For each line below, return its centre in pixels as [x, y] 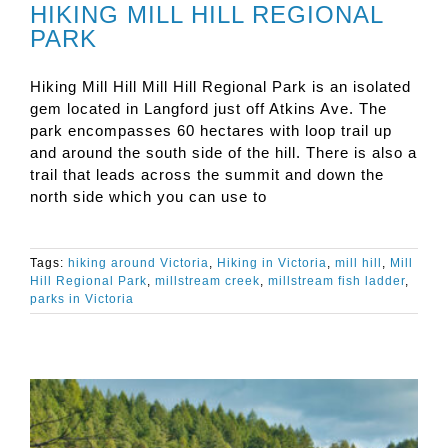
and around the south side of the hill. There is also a [223, 153]
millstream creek [207, 281]
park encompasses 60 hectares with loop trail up [211, 131]
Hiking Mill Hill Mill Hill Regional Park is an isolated [220, 87]
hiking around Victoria [138, 263]
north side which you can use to [148, 197]
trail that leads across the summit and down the [207, 175]
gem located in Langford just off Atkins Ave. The [208, 109]
